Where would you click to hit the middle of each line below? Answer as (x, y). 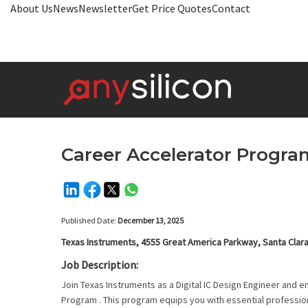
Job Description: (100, 265)
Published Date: (89, 220)
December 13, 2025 (151, 220)
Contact (231, 8)
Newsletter (105, 8)
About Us (32, 8)
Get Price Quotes (172, 8)
